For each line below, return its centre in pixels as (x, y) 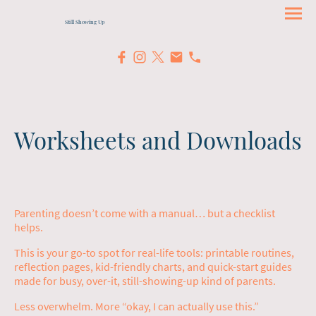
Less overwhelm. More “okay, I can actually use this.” (136, 306)
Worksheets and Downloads (158, 140)
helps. (29, 227)
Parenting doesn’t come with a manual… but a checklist (145, 213)
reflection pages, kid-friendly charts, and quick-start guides (153, 266)
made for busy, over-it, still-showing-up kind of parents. (145, 280)
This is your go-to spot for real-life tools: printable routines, (154, 252)
